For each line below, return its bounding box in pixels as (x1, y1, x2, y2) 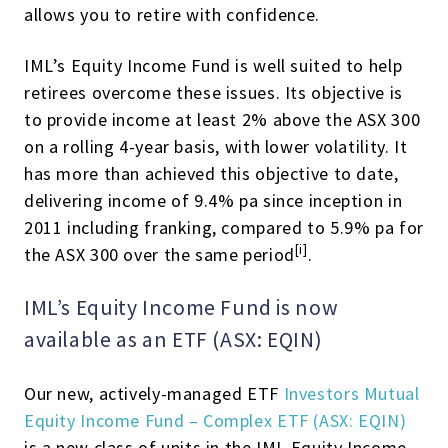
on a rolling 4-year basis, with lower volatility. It (24, 135, 408, 158)
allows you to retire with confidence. (24, 3, 320, 26)
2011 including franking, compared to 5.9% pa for (24, 216, 424, 239)
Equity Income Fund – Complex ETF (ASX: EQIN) (24, 409, 407, 432)
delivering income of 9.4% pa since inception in (24, 189, 403, 212)
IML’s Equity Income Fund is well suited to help (24, 54, 403, 77)
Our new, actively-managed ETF (24, 382, 284, 405)
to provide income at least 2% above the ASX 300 (24, 108, 421, 131)
